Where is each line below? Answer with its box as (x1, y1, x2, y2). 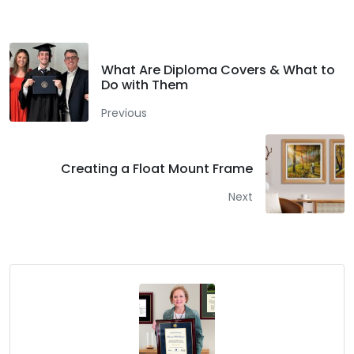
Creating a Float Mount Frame (61, 160, 253, 179)
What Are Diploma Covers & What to (101, 60, 335, 79)
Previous (101, 104, 147, 121)
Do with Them (101, 75, 188, 94)
